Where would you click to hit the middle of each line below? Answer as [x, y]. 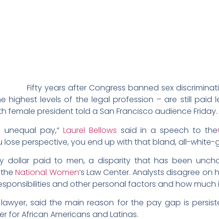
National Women [47, 172]
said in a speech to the [167, 130]
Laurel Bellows [90, 130]
